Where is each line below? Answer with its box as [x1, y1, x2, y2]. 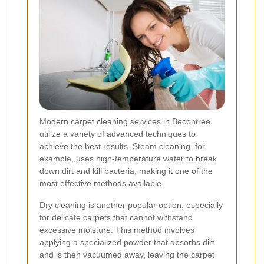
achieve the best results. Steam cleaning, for [39, 141, 205, 151]
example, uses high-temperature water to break [39, 153, 217, 163]
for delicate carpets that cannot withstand [39, 212, 193, 222]
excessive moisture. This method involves [39, 225, 194, 235]
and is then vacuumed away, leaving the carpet [39, 249, 214, 259]
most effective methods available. [39, 178, 164, 188]
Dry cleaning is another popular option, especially [39, 200, 223, 210]
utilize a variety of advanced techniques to [39, 128, 196, 138]
